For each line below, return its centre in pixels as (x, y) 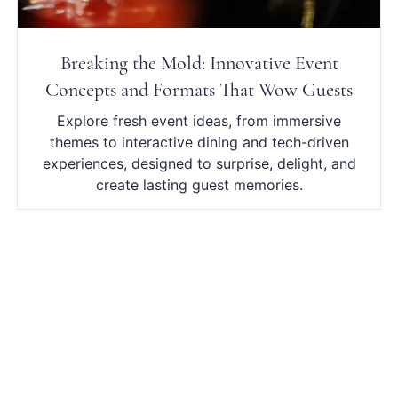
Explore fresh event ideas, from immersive (199, 121)
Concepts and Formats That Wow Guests (199, 90)
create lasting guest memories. (199, 185)
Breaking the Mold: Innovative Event (199, 64)
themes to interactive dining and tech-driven (199, 143)
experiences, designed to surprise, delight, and (199, 164)
